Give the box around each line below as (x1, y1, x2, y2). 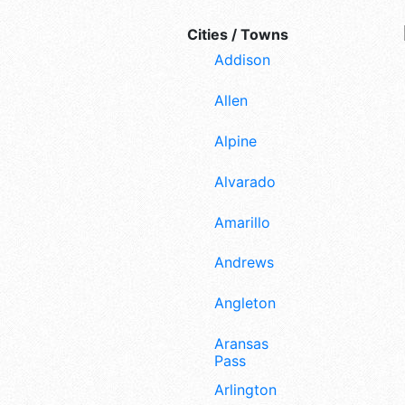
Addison (214, 51, 270, 70)
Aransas (214, 334, 268, 353)
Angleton (214, 294, 276, 313)
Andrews (214, 253, 274, 272)
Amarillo (214, 212, 270, 231)
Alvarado (214, 172, 276, 191)
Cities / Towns (187, 25, 288, 44)
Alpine (214, 131, 257, 150)
